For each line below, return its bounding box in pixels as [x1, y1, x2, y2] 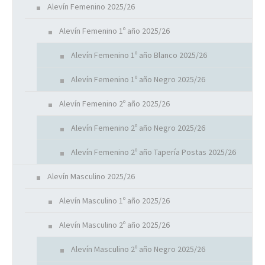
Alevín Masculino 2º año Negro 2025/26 [71, 244, 205, 255]
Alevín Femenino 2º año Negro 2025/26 [71, 122, 205, 134]
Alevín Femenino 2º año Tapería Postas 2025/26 [71, 147, 236, 158]
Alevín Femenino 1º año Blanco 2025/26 [71, 50, 207, 61]
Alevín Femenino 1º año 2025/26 [59, 25, 170, 37]
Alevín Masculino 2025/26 [47, 171, 135, 182]
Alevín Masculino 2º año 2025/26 [59, 219, 170, 231]
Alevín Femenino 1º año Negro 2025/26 [71, 74, 205, 85]
